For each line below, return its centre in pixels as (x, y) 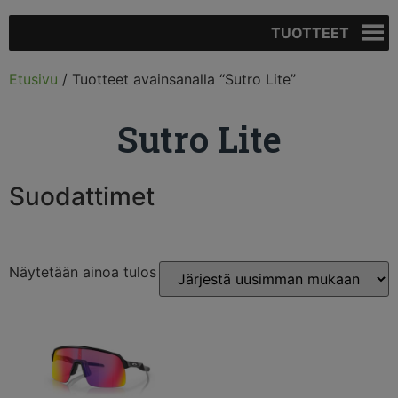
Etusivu (33, 79)
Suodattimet (82, 196)
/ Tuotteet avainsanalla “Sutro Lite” (177, 79)
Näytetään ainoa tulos (83, 272)
